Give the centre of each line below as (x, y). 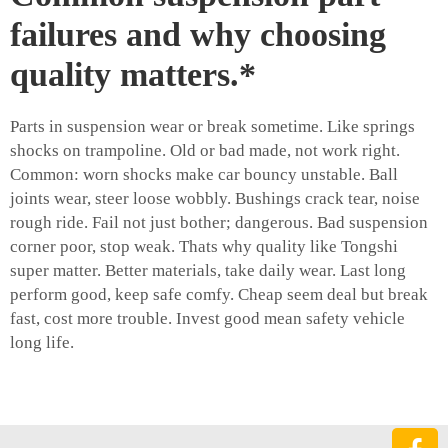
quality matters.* (133, 75)
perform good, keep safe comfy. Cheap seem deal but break (219, 295)
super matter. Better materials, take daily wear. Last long (208, 271)
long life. (42, 343)
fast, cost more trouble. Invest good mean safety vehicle (207, 319)
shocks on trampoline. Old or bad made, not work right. (205, 151)
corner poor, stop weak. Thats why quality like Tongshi (204, 247)
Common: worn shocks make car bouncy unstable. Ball (204, 175)
